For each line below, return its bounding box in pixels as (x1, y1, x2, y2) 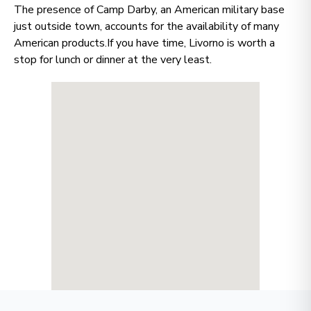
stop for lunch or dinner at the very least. (14, 52, 212, 67)
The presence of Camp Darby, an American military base (14, 2, 285, 17)
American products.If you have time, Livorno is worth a (14, 35, 275, 51)
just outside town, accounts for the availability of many (14, 19, 279, 34)
